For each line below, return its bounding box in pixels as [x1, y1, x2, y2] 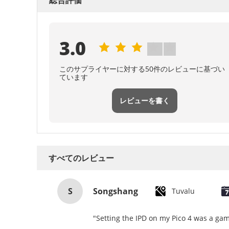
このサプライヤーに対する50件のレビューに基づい [59, 64, 225, 74]
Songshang [93, 186, 138, 197]
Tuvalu [172, 186, 195, 196]
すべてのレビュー [49, 152, 114, 164]
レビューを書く [120, 97, 170, 105]
